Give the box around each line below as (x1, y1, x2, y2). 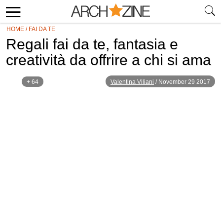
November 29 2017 (158, 78, 210, 85)
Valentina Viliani (110, 78, 154, 85)
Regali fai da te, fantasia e (6, 36, 178, 52)
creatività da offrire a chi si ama (6, 52, 211, 68)
